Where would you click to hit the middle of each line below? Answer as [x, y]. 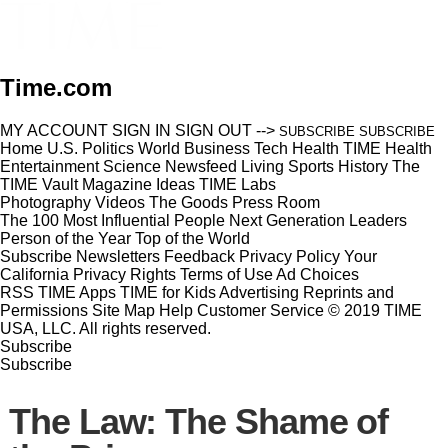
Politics [108, 148]
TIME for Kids [168, 292]
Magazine [117, 184]
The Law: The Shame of [199, 421]
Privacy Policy [289, 256]
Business [217, 148]
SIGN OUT [213, 130]
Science [132, 166]
